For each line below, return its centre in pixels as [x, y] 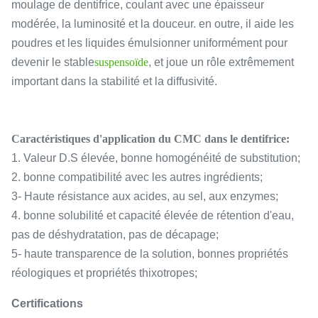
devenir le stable [53, 62]
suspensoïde [121, 62]
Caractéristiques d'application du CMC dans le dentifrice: [150, 139]
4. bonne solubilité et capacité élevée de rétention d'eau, [153, 216]
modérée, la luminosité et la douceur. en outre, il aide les [153, 24]
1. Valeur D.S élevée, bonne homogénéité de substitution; [156, 158]
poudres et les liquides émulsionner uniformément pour [149, 43]
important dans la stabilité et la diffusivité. [114, 82]
